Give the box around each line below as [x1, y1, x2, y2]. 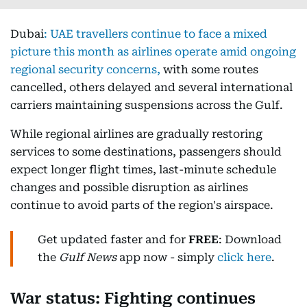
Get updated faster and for [38, 233, 188, 246]
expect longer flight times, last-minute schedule [10, 163, 276, 176]
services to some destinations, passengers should [10, 145, 282, 158]
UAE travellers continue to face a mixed [47, 27, 267, 40]
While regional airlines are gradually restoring [10, 127, 262, 140]
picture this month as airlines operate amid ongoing [10, 45, 296, 58]
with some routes [163, 63, 258, 76]
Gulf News [59, 251, 116, 264]
